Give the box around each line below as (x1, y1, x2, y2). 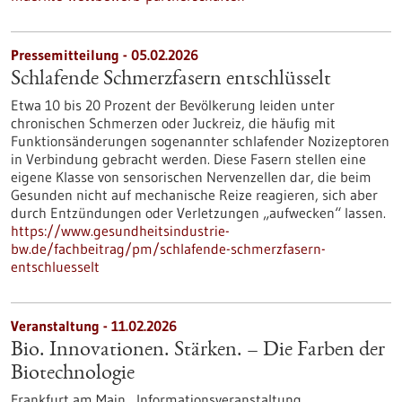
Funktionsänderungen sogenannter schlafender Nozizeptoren (11, 132, 389, 150)
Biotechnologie (11, 363, 135, 385)
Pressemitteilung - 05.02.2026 (11, 46, 198, 64)
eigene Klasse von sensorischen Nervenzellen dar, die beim (11, 168, 371, 186)
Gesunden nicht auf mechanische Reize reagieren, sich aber (11, 186, 378, 204)
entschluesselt (11, 258, 100, 275)
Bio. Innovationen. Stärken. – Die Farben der (11, 340, 385, 362)
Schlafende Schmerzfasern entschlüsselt (11, 69, 331, 91)
